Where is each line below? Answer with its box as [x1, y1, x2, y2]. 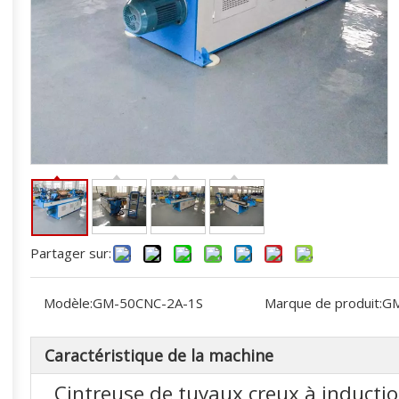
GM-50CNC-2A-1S [93, 294, 203, 312]
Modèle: [44, 294, 93, 312]
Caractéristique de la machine [45, 345, 273, 366]
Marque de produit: [264, 294, 382, 312]
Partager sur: [30, 244, 111, 262]
